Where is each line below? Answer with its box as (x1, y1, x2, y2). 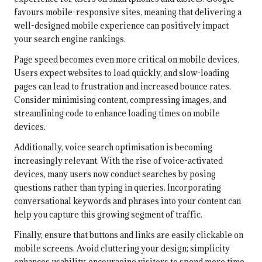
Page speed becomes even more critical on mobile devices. (14, 54, 239, 65)
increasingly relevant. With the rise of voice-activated (14, 155, 223, 167)
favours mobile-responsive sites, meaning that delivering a (14, 6, 242, 18)
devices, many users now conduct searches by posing (14, 168, 216, 180)
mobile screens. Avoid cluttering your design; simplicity (14, 243, 230, 254)
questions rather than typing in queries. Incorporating (14, 182, 221, 194)
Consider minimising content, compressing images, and (14, 94, 226, 106)
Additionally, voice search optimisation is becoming (14, 142, 212, 153)
